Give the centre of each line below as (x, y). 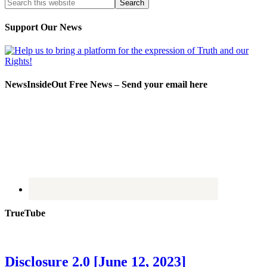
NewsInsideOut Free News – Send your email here (106, 85)
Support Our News (43, 27)
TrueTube (25, 213)
